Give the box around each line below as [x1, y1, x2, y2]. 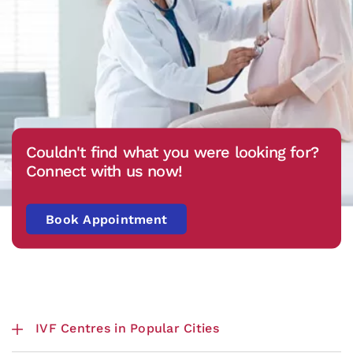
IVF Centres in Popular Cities [35, 320, 219, 336]
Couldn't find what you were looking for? [26, 142, 319, 162]
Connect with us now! [26, 161, 182, 180]
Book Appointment [46, 211, 167, 227]
